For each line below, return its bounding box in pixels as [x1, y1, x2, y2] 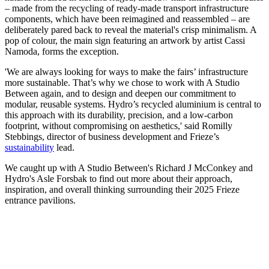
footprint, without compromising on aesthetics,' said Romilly [5, 121, 232, 131]
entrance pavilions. [5, 195, 76, 206]
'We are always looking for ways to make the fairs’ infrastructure [5, 67, 248, 77]
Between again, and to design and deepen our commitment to [5, 88, 236, 99]
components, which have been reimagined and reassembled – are [5, 14, 250, 25]
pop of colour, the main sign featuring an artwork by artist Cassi [5, 35, 245, 46]
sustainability [5, 142, 54, 153]
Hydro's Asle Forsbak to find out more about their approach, [5, 174, 232, 184]
